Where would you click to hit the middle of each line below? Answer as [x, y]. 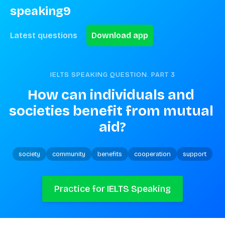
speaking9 [40, 11]
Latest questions [44, 35]
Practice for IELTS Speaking [113, 189]
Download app [120, 35]
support [195, 154]
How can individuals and [111, 95]
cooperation [152, 154]
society [29, 154]
